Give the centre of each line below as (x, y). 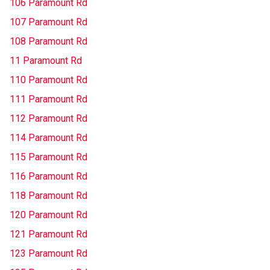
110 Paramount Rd (49, 80)
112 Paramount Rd (49, 118)
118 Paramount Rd (49, 196)
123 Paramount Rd (49, 253)
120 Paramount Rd (49, 215)
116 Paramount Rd (49, 176)
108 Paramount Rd (49, 41)
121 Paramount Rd (49, 234)
